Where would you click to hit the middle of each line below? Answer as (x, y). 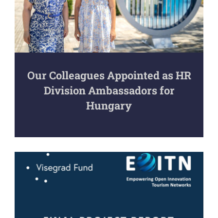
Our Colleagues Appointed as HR (109, 75)
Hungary (109, 105)
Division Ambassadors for (109, 90)
